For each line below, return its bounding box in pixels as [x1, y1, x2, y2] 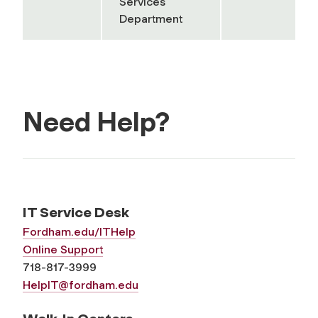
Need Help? [23, 105, 170, 138]
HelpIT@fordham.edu [23, 278, 138, 292]
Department [119, 11, 182, 26]
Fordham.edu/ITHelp [23, 224, 136, 238]
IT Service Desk [23, 203, 129, 221]
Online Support [23, 242, 103, 256]
